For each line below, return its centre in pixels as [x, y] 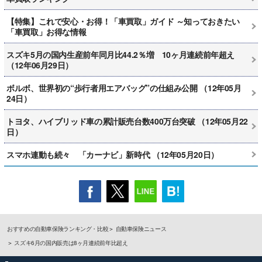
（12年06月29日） [40, 65]
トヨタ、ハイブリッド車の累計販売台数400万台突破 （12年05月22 [127, 121]
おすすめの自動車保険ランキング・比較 [58, 228]
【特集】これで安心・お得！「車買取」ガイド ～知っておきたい [123, 21]
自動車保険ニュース [141, 228]
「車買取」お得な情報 [46, 31]
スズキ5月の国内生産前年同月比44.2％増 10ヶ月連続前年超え [120, 54]
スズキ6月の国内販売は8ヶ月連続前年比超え [71, 242]
